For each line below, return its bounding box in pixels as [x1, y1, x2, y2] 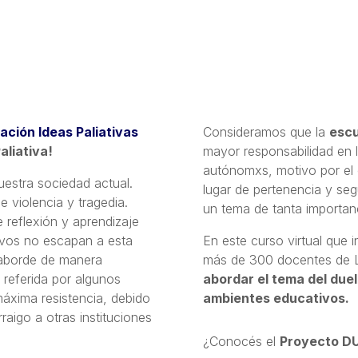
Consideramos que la [202, 123, 329, 140]
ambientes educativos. [202, 289, 349, 306]
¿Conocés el [202, 332, 280, 349]
